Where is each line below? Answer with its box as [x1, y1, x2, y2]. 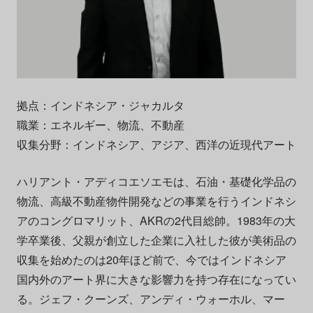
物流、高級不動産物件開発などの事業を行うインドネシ [16, 193, 296, 210]
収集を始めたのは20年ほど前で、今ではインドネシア [16, 252, 286, 268]
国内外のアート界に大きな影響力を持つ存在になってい [16, 271, 296, 288]
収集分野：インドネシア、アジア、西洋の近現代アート [16, 136, 296, 153]
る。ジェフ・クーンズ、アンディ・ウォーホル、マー [16, 291, 285, 307]
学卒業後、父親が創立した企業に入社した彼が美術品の [16, 232, 296, 249]
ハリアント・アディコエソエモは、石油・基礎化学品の [16, 173, 296, 190]
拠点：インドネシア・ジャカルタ [16, 97, 184, 114]
